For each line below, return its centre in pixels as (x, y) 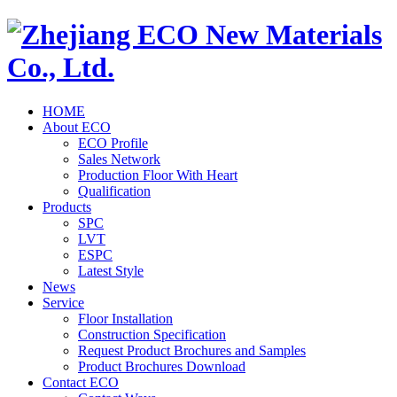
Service (63, 302)
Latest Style (111, 270)
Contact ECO (81, 382)
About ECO (77, 127)
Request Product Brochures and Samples (192, 350)
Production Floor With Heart (158, 175)
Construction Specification (152, 334)
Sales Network (119, 159)
